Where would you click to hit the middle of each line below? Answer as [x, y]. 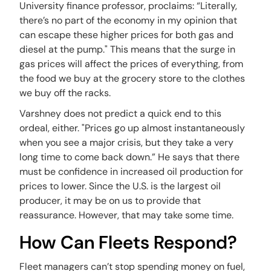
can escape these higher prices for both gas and [127, 35]
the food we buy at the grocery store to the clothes [132, 78]
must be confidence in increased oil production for [132, 171]
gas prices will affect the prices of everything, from [132, 64]
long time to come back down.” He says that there [130, 157]
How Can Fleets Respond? [131, 242]
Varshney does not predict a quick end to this [121, 113]
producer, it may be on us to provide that [110, 201]
